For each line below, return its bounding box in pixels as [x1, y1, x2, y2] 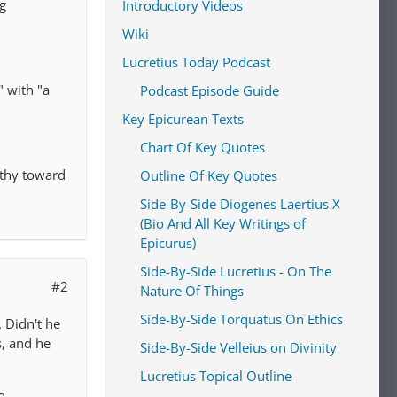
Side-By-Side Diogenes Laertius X [140, 195, 340, 213]
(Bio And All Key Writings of [140, 214, 306, 232]
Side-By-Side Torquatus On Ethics [140, 310, 343, 328]
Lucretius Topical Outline [140, 367, 292, 385]
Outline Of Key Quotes [140, 167, 277, 184]
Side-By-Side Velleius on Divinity [140, 339, 337, 356]
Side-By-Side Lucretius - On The [140, 262, 331, 280]
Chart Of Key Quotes [140, 138, 265, 156]
